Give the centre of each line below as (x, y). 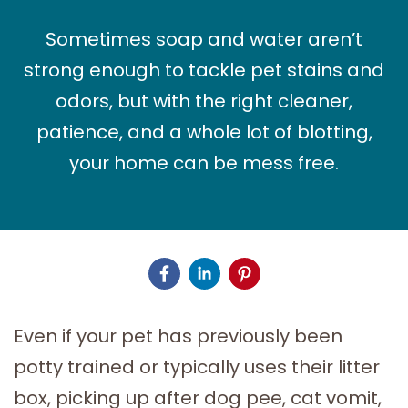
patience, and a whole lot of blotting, (204, 132)
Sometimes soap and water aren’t (204, 39)
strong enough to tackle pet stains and (204, 70)
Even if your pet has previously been (178, 336)
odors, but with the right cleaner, (204, 101)
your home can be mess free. (204, 163)
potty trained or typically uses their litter (197, 367)
